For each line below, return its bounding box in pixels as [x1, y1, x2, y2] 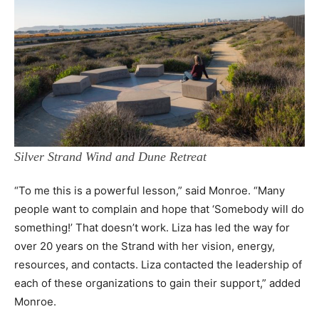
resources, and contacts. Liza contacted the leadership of [14, 258, 302, 272]
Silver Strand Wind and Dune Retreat [14, 150, 206, 164]
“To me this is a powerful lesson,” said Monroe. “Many [14, 184, 285, 198]
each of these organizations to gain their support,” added [14, 276, 300, 291]
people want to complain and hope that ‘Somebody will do [14, 202, 304, 216]
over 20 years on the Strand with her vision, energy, [14, 239, 275, 253]
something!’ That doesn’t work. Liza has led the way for [14, 221, 290, 235]
